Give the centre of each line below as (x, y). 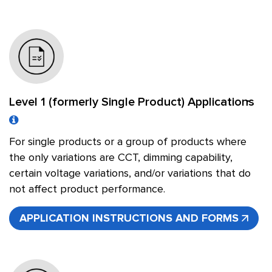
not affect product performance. (87, 189)
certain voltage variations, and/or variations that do (130, 174)
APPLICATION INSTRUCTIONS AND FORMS (129, 219)
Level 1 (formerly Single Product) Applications (132, 102)
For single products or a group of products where (128, 142)
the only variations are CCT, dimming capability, (121, 158)
